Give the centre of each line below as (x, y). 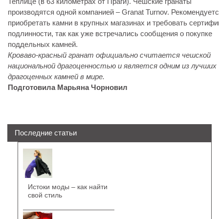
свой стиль (45, 195)
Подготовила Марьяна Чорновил (68, 87)
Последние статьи (46, 133)
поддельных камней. (43, 44)
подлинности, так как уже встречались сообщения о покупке (110, 33)
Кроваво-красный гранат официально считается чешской (109, 55)
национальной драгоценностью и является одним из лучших (112, 66)
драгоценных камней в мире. (56, 77)
